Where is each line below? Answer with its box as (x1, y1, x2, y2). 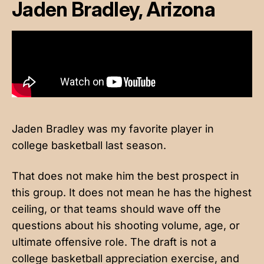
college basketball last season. (12, 138, 166, 151)
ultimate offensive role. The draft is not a (12, 235, 216, 248)
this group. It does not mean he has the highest (12, 186, 252, 199)
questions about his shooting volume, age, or (12, 219, 240, 232)
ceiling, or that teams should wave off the (12, 202, 221, 215)
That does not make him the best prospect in (12, 169, 239, 182)
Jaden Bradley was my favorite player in (12, 122, 214, 135)
